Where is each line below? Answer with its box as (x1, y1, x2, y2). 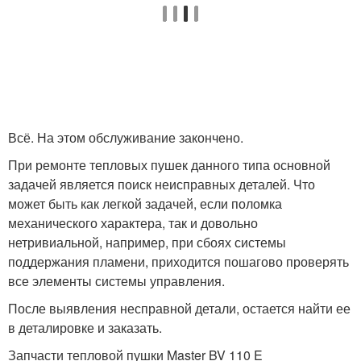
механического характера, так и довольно (8, 213, 258, 232)
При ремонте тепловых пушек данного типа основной (8, 155, 330, 174)
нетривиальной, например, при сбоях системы (8, 232, 286, 251)
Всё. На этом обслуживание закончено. (8, 127, 243, 147)
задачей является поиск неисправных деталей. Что (8, 174, 315, 193)
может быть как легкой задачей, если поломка (8, 193, 282, 213)
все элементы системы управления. (8, 271, 225, 290)
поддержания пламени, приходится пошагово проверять (8, 251, 349, 271)
